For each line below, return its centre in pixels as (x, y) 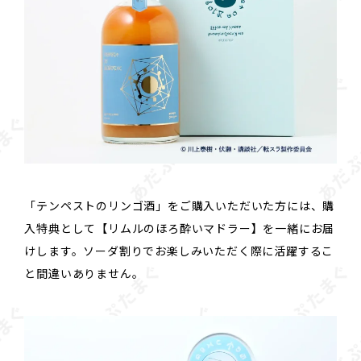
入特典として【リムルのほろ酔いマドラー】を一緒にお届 (180, 228)
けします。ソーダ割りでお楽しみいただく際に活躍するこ (179, 251)
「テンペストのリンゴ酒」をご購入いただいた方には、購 (180, 206)
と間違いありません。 (84, 274)
